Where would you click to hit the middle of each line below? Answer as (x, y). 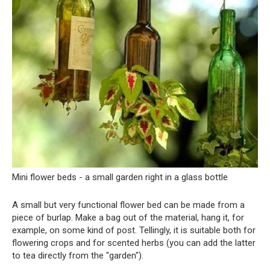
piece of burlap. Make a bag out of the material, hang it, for (128, 217)
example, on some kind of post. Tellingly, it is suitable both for (134, 230)
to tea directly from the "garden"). (78, 255)
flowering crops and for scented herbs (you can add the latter (134, 243)
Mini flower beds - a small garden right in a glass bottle (120, 177)
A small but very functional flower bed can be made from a (128, 205)
